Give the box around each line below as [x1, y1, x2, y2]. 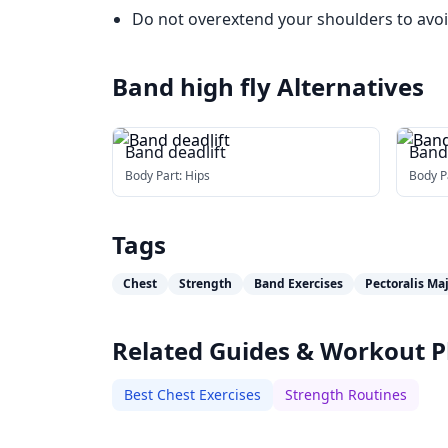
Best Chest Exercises [124, 385, 261, 404]
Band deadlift [125, 141, 226, 163]
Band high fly [112, 70, 271, 103]
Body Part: [125, 167, 185, 184]
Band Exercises [254, 275, 343, 292]
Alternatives [277, 70, 424, 103]
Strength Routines [285, 385, 407, 404]
